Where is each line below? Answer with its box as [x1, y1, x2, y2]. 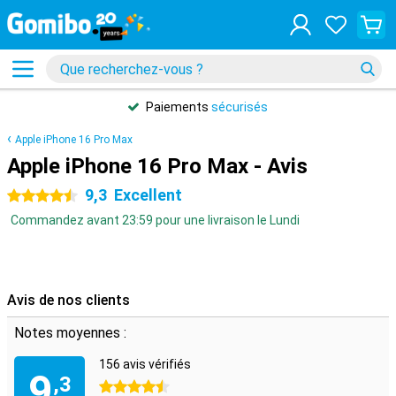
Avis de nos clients [7, 292, 130, 308]
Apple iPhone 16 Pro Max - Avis [7, 154, 308, 179]
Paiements [146, 100, 211, 114]
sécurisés [211, 100, 268, 114]
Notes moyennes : [14, 324, 126, 341]
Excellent [114, 186, 182, 204]
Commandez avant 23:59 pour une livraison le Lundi [11, 213, 300, 227]
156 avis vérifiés [99, 357, 191, 371]
